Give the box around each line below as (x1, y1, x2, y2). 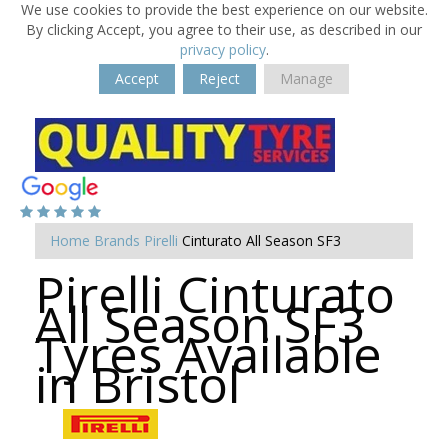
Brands (94, 231, 140, 250)
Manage (280, 69, 333, 88)
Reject (199, 69, 240, 88)
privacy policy (179, 40, 266, 59)
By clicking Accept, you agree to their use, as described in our (26, 20, 422, 39)
